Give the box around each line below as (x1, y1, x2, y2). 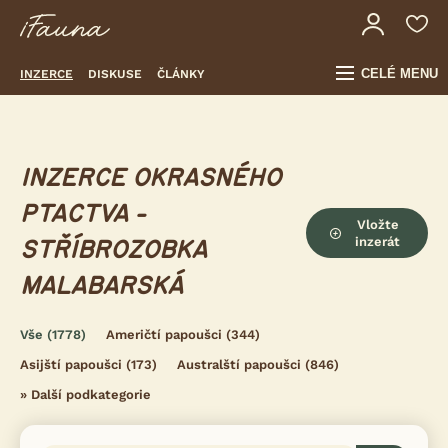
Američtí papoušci (106, 327, 222, 342)
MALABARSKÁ (20, 274, 183, 299)
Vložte (356, 217, 399, 232)
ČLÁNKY (157, 66, 205, 81)
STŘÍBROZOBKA (20, 238, 207, 263)
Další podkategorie (31, 387, 151, 402)
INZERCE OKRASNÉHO (20, 166, 281, 191)
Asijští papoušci (20, 357, 122, 372)
